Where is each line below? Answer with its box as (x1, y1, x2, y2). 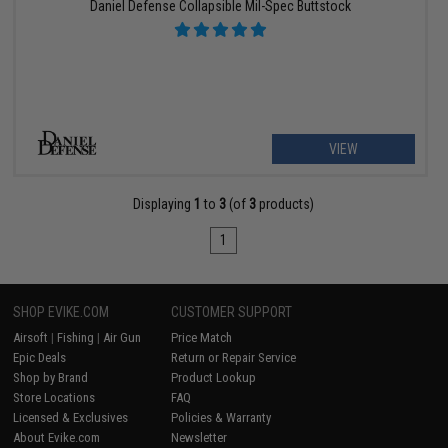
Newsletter (171, 429, 228, 445)
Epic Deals (13, 349, 67, 365)
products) (256, 195, 315, 212)
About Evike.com (13, 429, 101, 445)
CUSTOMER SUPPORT (171, 303, 293, 320)
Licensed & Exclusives (13, 409, 129, 425)
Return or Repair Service (171, 349, 297, 365)
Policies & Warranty (171, 409, 272, 425)
